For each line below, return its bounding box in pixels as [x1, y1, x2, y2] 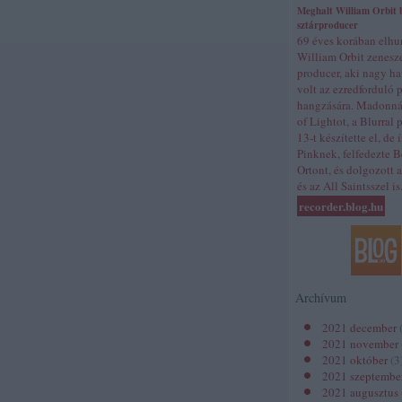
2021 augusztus [322, 384, 398, 400]
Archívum [295, 289, 346, 306]
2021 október [322, 352, 388, 368]
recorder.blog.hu [299, 197, 383, 214]
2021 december [322, 319, 397, 336]
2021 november [322, 336, 398, 352]
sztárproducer [297, 18, 358, 32]
